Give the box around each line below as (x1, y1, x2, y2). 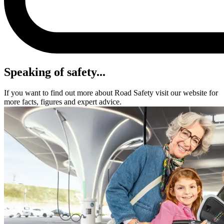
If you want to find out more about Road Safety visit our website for (4, 88, 218, 97)
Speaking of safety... (4, 65, 105, 78)
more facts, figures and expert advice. (4, 97, 121, 106)
